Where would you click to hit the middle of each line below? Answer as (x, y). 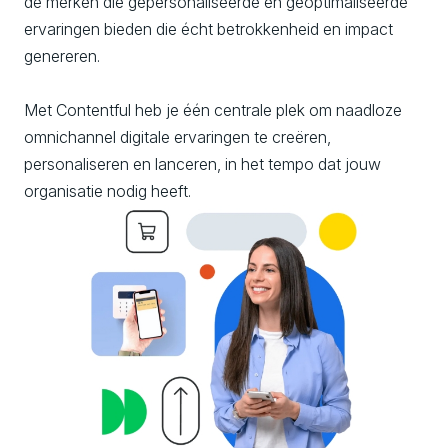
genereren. (64, 56)
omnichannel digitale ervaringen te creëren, (177, 137)
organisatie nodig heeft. (107, 191)
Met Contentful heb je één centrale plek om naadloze (213, 110)
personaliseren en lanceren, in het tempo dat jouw (202, 164)
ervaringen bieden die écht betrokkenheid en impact (208, 29)
